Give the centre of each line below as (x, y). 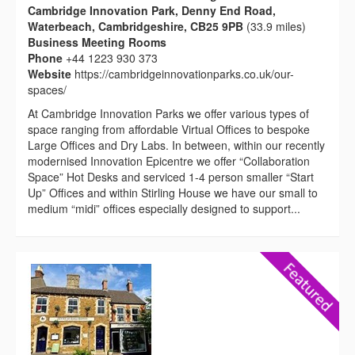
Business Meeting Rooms (97, 42)
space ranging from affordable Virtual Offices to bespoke (169, 129)
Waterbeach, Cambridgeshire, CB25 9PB (136, 26)
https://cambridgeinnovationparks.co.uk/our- (184, 73)
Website (51, 73)
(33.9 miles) (275, 26)
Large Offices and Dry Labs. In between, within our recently (176, 145)
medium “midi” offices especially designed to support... (164, 208)
